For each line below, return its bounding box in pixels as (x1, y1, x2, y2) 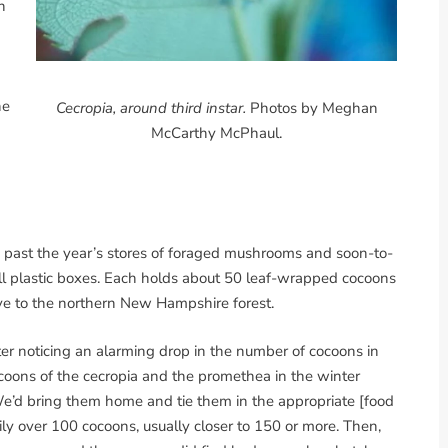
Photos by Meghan (245, 98, 378, 119)
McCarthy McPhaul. (151, 123, 282, 144)
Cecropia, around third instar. (55, 98, 246, 119)
